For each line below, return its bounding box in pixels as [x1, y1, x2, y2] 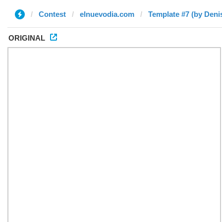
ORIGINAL [8, 34, 45, 42]
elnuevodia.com [80, 10, 134, 18]
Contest [39, 10, 66, 18]
